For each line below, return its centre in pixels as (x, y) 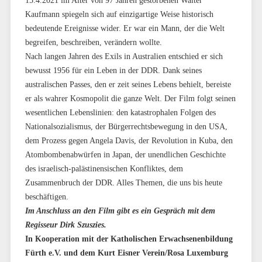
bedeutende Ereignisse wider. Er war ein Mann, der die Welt (125, 28)
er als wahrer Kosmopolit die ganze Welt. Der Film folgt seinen (130, 98)
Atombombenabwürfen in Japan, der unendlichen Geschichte (125, 154)
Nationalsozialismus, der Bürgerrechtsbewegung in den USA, (126, 126)
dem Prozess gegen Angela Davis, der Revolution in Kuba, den (129, 140)
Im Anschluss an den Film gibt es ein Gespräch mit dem (120, 211)
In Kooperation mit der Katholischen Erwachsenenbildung (129, 239)
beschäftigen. (46, 196)
